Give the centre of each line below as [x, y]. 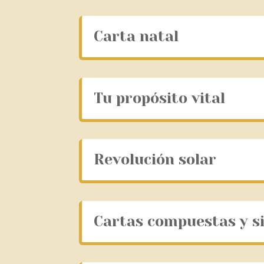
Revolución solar [155, 160]
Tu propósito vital [160, 98]
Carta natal [136, 37]
